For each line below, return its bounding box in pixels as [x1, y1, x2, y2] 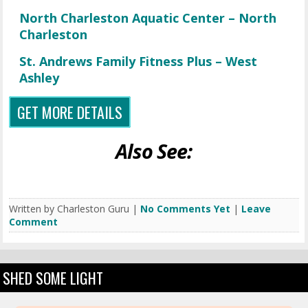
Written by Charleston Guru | [9, 202, 141, 216]
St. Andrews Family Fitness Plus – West [19, 53, 258, 70]
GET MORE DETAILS [17, 101, 123, 124]
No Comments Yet [140, 202, 231, 216]
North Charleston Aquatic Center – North [19, 10, 277, 27]
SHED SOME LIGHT [3, 267, 104, 289]
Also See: [115, 137, 192, 165]
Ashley [19, 69, 60, 87]
